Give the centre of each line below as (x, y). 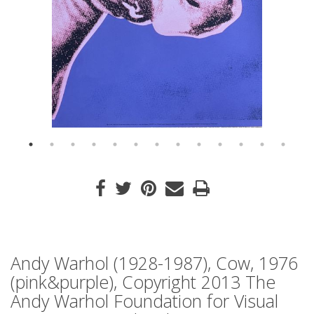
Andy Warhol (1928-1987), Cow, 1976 (154, 263)
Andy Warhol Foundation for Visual (144, 301)
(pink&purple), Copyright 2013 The (143, 282)
